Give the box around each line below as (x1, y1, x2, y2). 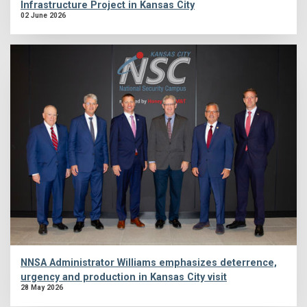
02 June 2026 (21, 12, 66, 20)
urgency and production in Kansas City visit (21, 271, 227, 284)
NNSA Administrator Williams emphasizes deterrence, (21, 257, 277, 269)
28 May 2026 (21, 284, 63, 292)
